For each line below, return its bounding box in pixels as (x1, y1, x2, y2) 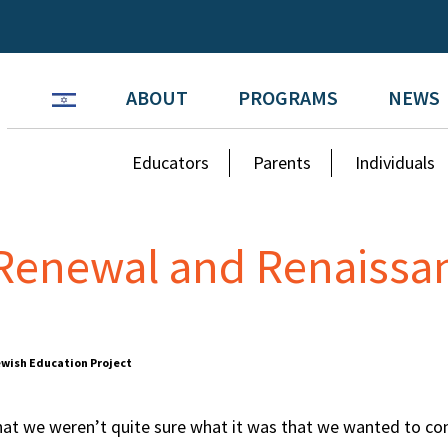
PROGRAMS (237, 85, 338, 110)
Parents (253, 151, 312, 174)
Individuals (355, 151, 436, 174)
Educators (132, 151, 210, 174)
